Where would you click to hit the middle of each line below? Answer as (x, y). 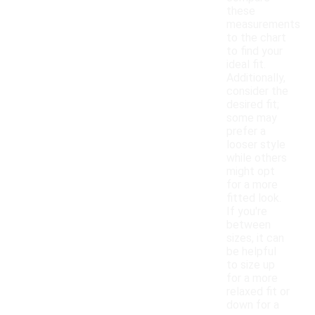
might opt (251, 172)
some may (252, 118)
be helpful (251, 252)
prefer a (246, 131)
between (249, 225)
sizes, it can (255, 238)
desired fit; (253, 105)
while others (257, 158)
